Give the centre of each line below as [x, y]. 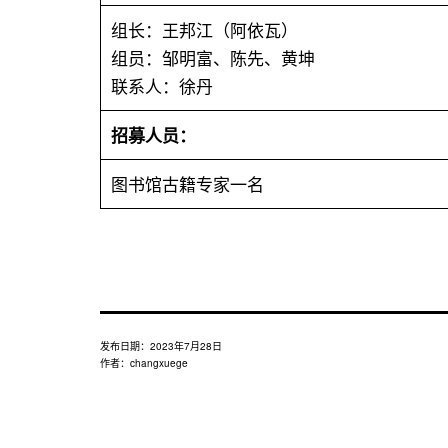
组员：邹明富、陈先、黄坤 [213, 58]
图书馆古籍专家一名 [187, 184]
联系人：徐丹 [162, 86]
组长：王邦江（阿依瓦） [204, 30]
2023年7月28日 [186, 346]
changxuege [159, 363]
